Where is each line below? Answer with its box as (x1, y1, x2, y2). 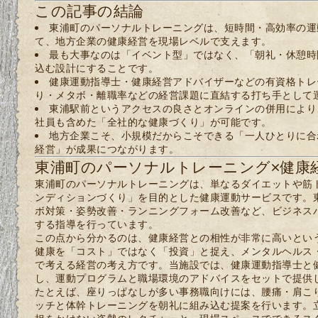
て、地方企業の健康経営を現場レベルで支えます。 (35, 34, 272, 47)
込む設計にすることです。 (35, 61, 158, 74)
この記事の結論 (35, 1, 144, 20)
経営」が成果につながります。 (35, 142, 179, 155)
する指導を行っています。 (35, 217, 158, 230)
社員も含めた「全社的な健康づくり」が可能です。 (35, 115, 272, 128)
